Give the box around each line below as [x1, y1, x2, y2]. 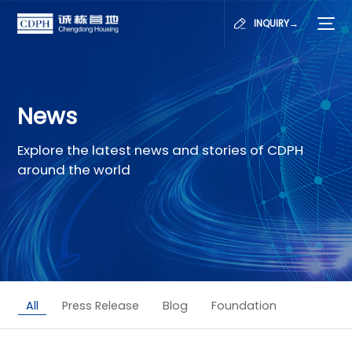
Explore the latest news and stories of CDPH [17, 140, 304, 159]
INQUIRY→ [253, 16, 299, 30]
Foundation [211, 298, 277, 314]
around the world [17, 159, 131, 179]
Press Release [61, 298, 139, 314]
